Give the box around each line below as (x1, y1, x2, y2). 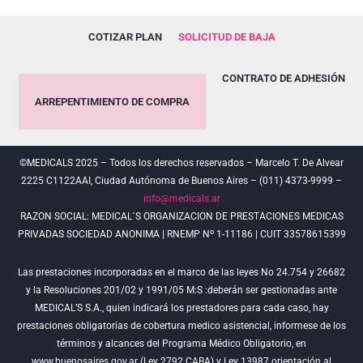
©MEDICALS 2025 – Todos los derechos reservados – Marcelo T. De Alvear (19, 156, 344, 169)
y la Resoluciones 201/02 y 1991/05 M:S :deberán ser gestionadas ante (26, 284, 337, 296)
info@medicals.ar (143, 192, 220, 204)
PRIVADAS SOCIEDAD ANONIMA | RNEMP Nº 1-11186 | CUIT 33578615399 (17, 228, 346, 240)
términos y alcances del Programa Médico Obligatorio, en (57, 337, 306, 349)
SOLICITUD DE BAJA (177, 30, 275, 43)
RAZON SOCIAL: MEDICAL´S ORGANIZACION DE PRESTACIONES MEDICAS (19, 210, 344, 222)
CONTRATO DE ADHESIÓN (221, 71, 345, 84)
